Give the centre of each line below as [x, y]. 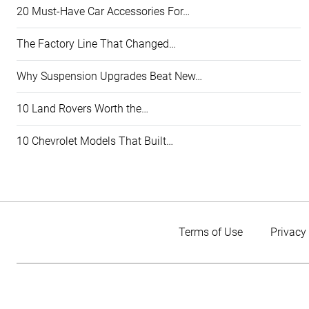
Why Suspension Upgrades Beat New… [109, 76]
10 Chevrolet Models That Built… [95, 141]
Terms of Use [210, 232]
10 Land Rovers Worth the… [82, 109]
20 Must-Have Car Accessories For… [103, 11]
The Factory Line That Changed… [96, 44]
